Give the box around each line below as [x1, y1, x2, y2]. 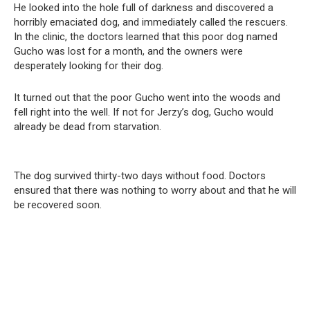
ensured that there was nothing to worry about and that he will [14, 183, 296, 197]
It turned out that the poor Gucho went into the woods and [14, 91, 280, 104]
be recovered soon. [14, 198, 102, 211]
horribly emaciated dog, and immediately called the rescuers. [14, 15, 288, 28]
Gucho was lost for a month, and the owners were [14, 44, 243, 57]
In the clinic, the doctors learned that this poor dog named [14, 30, 277, 43]
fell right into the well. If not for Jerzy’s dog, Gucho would [14, 105, 273, 118]
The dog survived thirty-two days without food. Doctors [14, 169, 266, 182]
